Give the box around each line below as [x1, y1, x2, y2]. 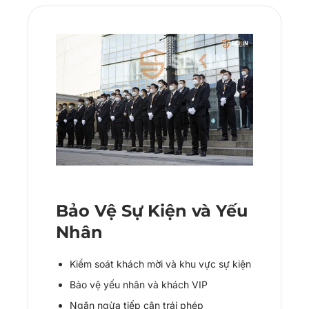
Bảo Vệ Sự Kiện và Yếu [56, 200, 248, 221]
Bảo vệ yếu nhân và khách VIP [70, 278, 208, 290]
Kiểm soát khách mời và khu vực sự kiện [70, 257, 251, 270]
